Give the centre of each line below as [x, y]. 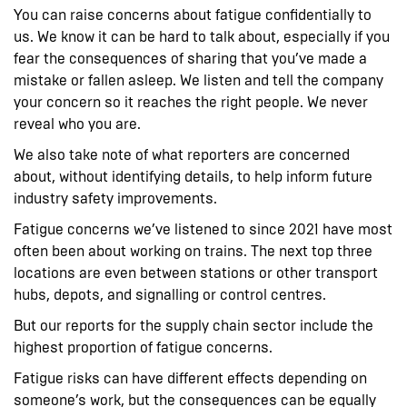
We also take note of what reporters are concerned [182, 154]
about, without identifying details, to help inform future [193, 176]
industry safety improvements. [115, 198]
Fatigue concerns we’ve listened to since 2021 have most [203, 229]
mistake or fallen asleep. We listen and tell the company [199, 80]
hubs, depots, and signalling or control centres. [170, 294]
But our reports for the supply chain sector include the [194, 325]
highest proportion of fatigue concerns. [143, 347]
